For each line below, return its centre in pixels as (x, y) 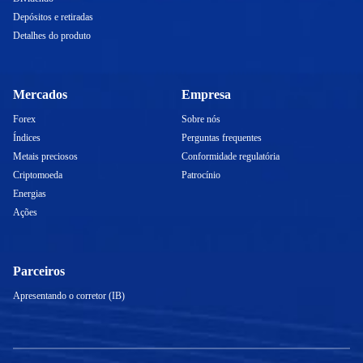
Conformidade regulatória (231, 156)
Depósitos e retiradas (53, 17)
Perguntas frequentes (222, 138)
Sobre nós (201, 119)
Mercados (40, 94)
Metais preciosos (45, 156)
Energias (30, 194)
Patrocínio (201, 175)
